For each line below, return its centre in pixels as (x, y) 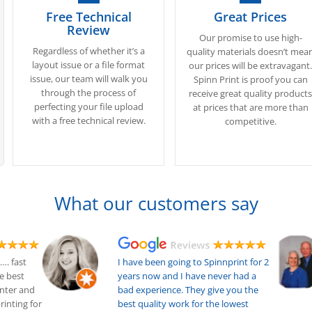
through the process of (89, 93)
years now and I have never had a (187, 276)
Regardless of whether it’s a (88, 51)
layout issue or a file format (89, 65)
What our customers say (156, 204)
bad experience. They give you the (188, 290)
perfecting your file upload (88, 107)
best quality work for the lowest (184, 304)
